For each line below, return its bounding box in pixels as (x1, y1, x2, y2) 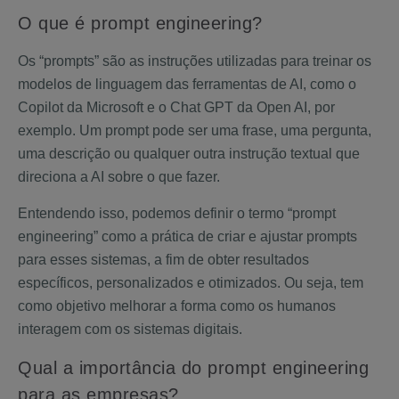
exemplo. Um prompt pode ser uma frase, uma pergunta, (18, 123, 371, 138)
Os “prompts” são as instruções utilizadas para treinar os (18, 53, 371, 69)
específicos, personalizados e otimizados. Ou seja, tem (18, 275, 363, 290)
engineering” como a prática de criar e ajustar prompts (18, 229, 357, 244)
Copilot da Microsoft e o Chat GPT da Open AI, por (18, 100, 335, 115)
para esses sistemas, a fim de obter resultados (18, 252, 309, 267)
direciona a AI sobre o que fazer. (18, 169, 220, 184)
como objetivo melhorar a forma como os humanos (18, 298, 336, 313)
